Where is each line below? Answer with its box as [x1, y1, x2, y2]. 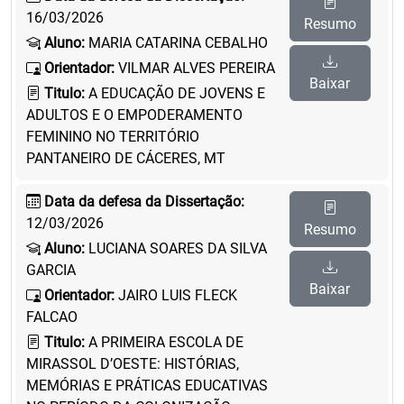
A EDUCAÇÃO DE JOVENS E [85, 85, 265, 102]
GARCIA [26, 262, 76, 279]
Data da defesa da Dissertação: [44, 193, 244, 210]
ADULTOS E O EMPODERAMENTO [26, 106, 243, 124]
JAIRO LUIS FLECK [115, 287, 237, 304]
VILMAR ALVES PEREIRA [115, 60, 275, 77]
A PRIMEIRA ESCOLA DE [85, 334, 243, 351]
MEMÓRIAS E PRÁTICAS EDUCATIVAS [26, 377, 268, 394]
